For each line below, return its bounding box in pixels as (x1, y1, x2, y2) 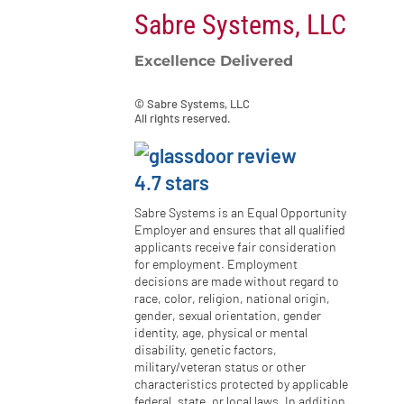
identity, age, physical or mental (134, 325, 308, 341)
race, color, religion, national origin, (134, 290, 331, 307)
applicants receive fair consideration (134, 239, 337, 255)
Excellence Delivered (134, 52, 294, 70)
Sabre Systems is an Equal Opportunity (134, 205, 347, 221)
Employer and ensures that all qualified (134, 222, 346, 238)
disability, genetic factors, (134, 342, 278, 358)
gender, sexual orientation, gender (134, 308, 322, 324)
